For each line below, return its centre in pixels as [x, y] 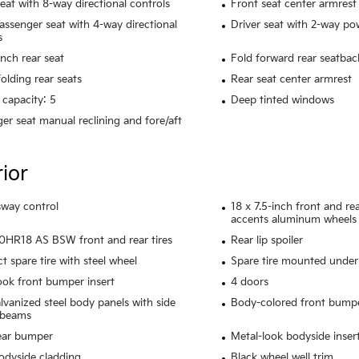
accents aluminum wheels [293, 220]
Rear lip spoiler [266, 241]
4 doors [249, 282]
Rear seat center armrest [291, 80]
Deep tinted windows [282, 101]
